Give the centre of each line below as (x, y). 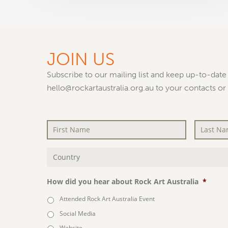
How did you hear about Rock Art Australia (123, 182)
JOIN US (81, 60)
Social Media (78, 213)
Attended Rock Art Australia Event (107, 199)
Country (61, 162)
